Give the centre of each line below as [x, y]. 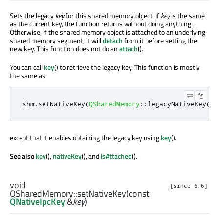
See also [23, 156]
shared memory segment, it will [56, 41]
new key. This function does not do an [65, 49]
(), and [91, 156]
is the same [187, 16]
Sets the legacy [33, 16]
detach [113, 41]
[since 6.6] [189, 186]
